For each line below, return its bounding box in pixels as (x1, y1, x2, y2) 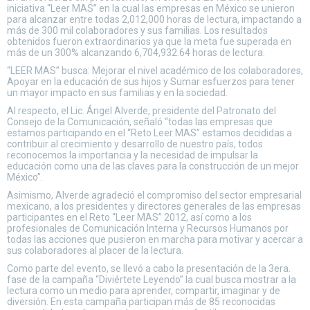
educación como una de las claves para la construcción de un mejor (7, 161, 299, 172)
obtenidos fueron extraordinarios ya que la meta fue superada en (7, 36, 291, 47)
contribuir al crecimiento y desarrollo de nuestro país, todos (7, 138, 263, 149)
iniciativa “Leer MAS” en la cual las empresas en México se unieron (7, 3, 295, 14)
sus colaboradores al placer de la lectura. (7, 245, 183, 256)
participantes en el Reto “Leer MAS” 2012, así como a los (7, 212, 252, 223)
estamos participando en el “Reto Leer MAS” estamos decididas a (7, 127, 292, 138)
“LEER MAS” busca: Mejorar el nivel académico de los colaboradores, (7, 65, 303, 76)
